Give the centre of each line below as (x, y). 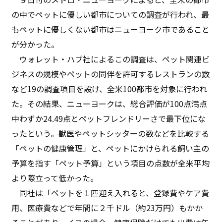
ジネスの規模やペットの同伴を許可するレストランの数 (111, 74)
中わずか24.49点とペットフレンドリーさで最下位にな (109, 118)
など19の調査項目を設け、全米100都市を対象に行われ (110, 88)
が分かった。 (35, 44)
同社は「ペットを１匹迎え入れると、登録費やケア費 (111, 193)
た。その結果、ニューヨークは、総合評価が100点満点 (110, 103)
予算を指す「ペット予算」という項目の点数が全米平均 (111, 163)
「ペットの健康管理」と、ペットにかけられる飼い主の (111, 148)
